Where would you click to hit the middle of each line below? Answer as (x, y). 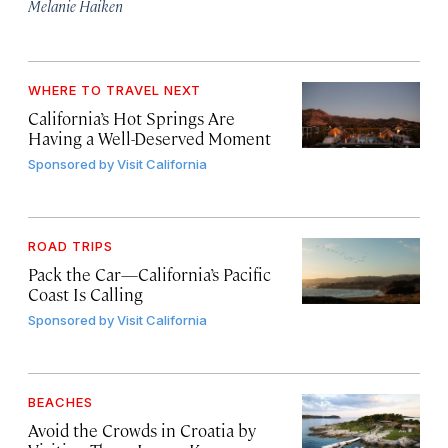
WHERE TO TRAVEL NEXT (114, 90)
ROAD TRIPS (70, 246)
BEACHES (60, 402)
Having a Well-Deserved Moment (149, 138)
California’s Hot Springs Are (131, 118)
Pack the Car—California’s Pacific (149, 274)
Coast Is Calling (85, 294)
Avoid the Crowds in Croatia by (142, 430)
